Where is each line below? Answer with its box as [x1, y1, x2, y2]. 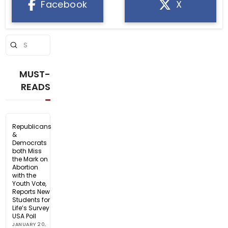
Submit [12, 40, 30, 46]
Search [6, 44, 28, 53]
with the [12, 170, 37, 180]
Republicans [12, 122, 52, 131]
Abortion [12, 162, 39, 172]
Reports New [12, 187, 50, 196]
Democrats [12, 138, 47, 147]
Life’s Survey [12, 203, 50, 212]
